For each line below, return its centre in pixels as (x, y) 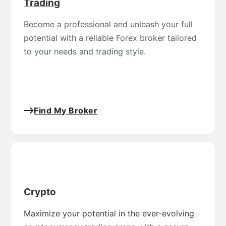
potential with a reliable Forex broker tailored (110, 38)
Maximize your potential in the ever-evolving (109, 213)
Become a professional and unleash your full (108, 24)
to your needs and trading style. (85, 51)
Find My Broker (66, 110)
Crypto (40, 192)
